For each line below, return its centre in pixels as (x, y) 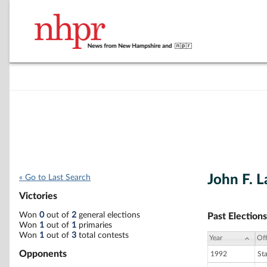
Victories (38, 196)
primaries (94, 225)
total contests (103, 235)
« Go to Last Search (55, 178)
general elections (108, 215)
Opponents (43, 254)
